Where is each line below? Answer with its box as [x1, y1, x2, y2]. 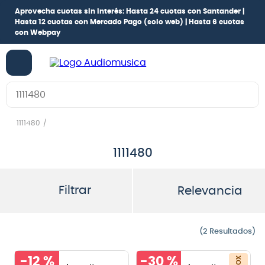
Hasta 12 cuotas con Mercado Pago [15, 18, 142, 25]
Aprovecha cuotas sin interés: [15, 8, 126, 15]
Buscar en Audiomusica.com [5, 82, 140, 91]
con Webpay [15, 29, 61, 36]
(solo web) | [142, 18, 189, 25]
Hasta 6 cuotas [189, 18, 244, 25]
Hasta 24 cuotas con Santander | [126, 8, 244, 15]
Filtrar [59, 184, 91, 196]
